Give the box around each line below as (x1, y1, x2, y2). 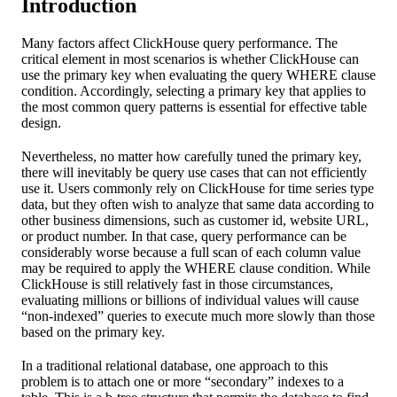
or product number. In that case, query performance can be (21, 228, 346, 244)
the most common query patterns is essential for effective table (21, 98, 367, 114)
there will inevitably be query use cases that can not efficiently (21, 164, 367, 180)
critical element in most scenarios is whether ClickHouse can (21, 51, 359, 66)
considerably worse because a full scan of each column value (21, 244, 361, 260)
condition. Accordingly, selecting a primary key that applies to (21, 82, 366, 98)
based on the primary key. (21, 323, 165, 339)
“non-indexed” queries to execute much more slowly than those (21, 307, 375, 323)
